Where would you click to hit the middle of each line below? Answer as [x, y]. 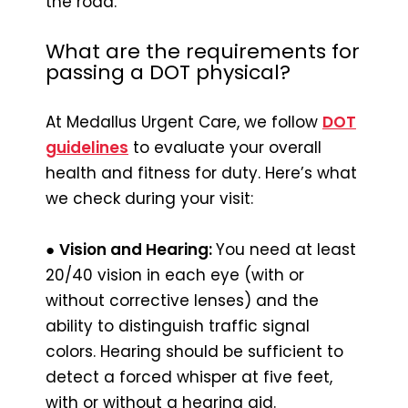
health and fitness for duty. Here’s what [201, 173]
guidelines [87, 147]
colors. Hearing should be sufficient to [194, 351]
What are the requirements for [203, 51]
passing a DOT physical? [168, 72]
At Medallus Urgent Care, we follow [184, 122]
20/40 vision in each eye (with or [175, 275]
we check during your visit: [149, 198]
